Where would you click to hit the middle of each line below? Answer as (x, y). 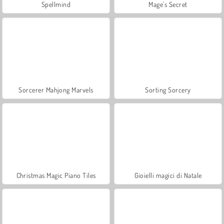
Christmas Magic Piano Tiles (56, 175)
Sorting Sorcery (168, 89)
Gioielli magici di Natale (168, 175)
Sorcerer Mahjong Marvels (56, 89)
